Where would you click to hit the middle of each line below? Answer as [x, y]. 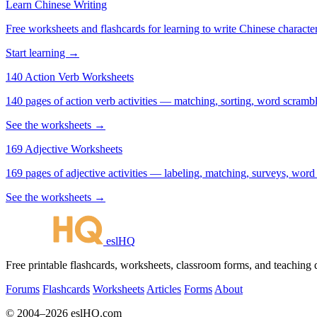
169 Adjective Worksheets [64, 149]
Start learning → [42, 52]
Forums [23, 289]
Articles [164, 289]
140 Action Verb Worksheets [70, 76]
